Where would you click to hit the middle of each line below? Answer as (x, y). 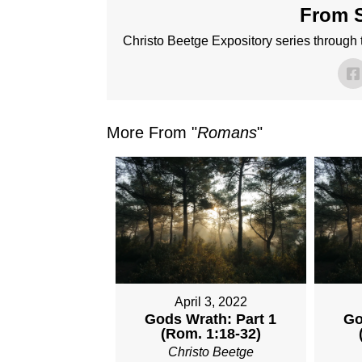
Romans (227, 133)
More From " (152, 133)
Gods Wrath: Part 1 (211, 320)
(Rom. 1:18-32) (210, 334)
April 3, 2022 (210, 302)
